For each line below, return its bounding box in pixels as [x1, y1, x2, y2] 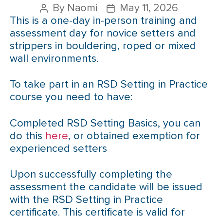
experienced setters [10, 142, 107, 155]
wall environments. [10, 52, 98, 65]
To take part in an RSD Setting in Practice [10, 78, 208, 91]
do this [10, 129, 45, 143]
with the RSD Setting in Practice [10, 193, 163, 206]
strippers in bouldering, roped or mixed [10, 39, 196, 53]
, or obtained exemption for [68, 129, 200, 143]
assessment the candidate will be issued [10, 181, 202, 194]
